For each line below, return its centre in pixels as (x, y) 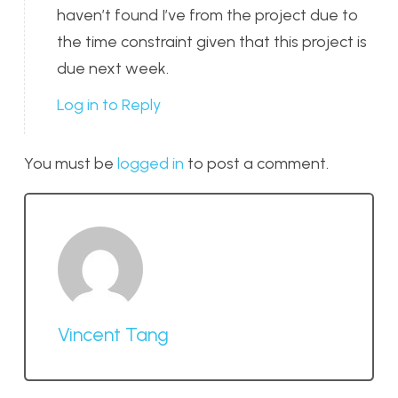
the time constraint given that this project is (212, 42)
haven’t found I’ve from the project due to (207, 16)
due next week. (113, 69)
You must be (71, 164)
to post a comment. (256, 164)
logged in (151, 164)
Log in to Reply (109, 105)
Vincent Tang (113, 334)
